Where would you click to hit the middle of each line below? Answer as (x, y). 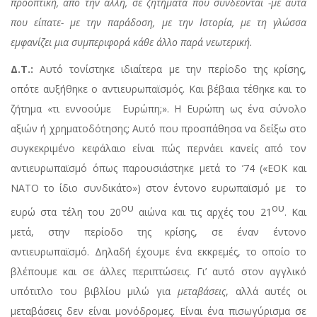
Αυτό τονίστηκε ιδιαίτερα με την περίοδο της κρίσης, (170, 69)
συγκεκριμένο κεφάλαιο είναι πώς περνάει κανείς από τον (158, 149)
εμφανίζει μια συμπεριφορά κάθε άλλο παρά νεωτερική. (132, 42)
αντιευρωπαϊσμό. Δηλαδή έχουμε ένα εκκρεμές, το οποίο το (158, 251)
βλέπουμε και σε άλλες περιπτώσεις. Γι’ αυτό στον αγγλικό (158, 271)
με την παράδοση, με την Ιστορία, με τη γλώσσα (185, 23)
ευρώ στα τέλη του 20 (66, 212)
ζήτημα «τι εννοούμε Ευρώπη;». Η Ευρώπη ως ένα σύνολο (158, 109)
